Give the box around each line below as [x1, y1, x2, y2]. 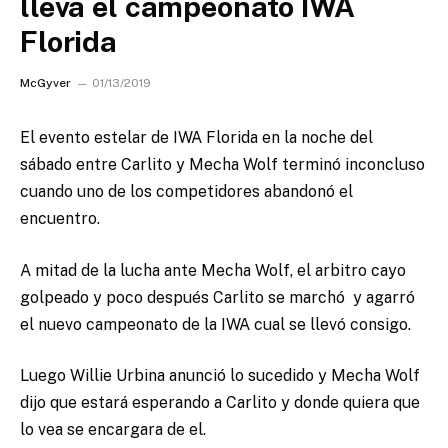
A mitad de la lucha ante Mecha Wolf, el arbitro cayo [20, 260, 406, 280]
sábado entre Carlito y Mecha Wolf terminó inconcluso [20, 155, 425, 174]
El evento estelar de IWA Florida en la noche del [20, 128, 373, 147]
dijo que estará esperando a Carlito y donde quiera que [20, 393, 420, 413]
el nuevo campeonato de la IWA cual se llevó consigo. [20, 314, 411, 334]
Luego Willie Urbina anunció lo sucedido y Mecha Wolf [20, 366, 420, 386]
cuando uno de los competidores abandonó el [20, 182, 353, 201]
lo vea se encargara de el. [20, 420, 206, 440]
